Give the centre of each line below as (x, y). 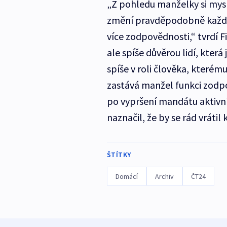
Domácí (126, 177)
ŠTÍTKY (119, 155)
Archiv (164, 177)
